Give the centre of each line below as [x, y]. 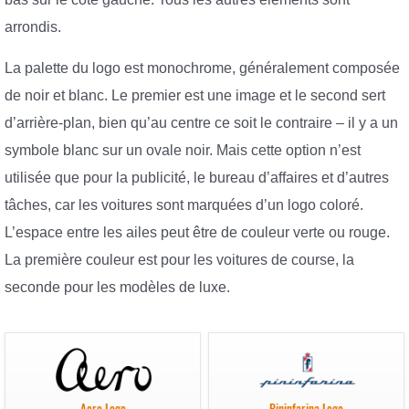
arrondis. [33, 26]
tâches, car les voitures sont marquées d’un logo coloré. [184, 205]
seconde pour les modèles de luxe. [117, 288]
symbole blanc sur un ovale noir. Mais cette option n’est [183, 151]
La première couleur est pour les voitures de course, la [179, 260]
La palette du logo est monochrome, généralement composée [202, 68]
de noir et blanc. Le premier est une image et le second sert [195, 96]
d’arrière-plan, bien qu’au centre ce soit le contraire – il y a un [201, 123]
